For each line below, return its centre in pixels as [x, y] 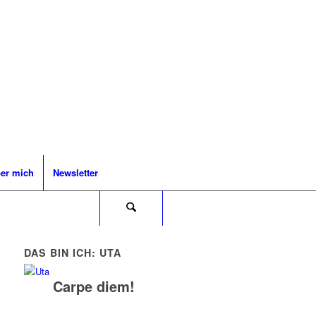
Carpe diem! [93, 286]
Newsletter [75, 172]
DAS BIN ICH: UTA [73, 253]
